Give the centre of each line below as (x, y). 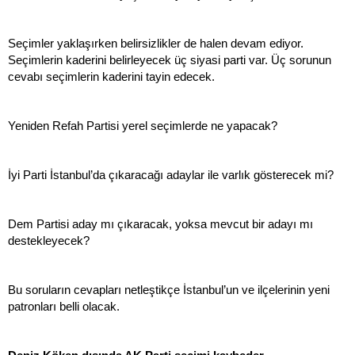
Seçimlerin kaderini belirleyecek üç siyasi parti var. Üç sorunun (170, 60)
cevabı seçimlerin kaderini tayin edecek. (111, 77)
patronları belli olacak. (64, 307)
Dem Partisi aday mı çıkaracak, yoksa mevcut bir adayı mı (160, 224)
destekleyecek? (49, 241)
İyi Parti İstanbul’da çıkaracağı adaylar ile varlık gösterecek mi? (171, 175)
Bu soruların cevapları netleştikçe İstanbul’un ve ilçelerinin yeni (169, 290)
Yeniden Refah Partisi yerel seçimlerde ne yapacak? (143, 126)
